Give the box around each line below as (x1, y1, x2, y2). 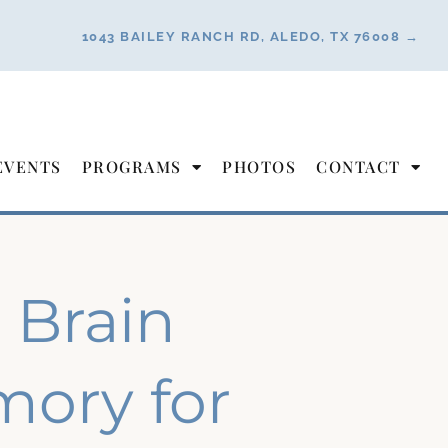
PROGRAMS (81, 156, 182, 178)
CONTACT (316, 156, 401, 178)
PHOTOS (222, 156, 296, 178)
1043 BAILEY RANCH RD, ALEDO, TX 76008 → (81, 28, 419, 44)
